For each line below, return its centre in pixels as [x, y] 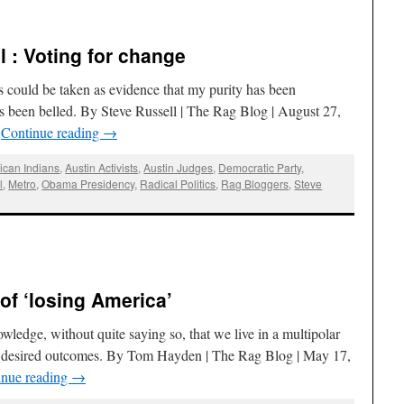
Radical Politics [178, 183]
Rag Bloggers [255, 183]
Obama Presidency [88, 183]
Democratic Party [260, 167]
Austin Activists [102, 167]
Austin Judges [179, 167]
